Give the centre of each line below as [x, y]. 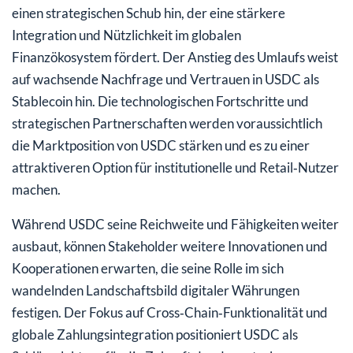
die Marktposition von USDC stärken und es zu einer [161, 145]
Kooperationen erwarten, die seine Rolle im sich [148, 268]
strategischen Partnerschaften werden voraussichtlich [167, 123]
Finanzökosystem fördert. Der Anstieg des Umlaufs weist [175, 57]
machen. [36, 189]
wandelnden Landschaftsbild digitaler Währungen [156, 290]
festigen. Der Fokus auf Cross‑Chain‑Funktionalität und [170, 312]
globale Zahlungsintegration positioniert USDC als [155, 334]
